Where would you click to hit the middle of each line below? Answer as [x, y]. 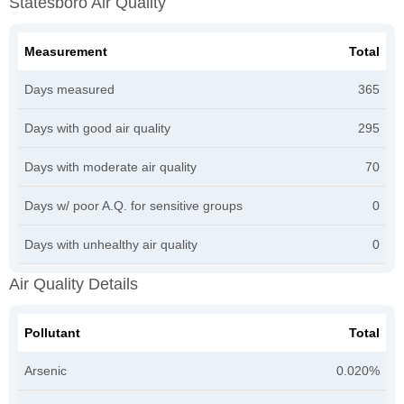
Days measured [69, 89]
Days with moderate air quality [110, 166]
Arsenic [46, 370]
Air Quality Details [73, 284]
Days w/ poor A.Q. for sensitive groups [133, 205]
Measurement [66, 51]
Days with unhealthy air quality [111, 244]
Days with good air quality [97, 128]
